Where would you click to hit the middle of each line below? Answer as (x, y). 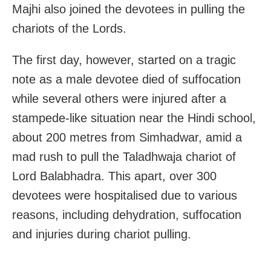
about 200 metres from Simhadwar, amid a (127, 138)
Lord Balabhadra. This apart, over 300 (114, 176)
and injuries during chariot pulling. (102, 234)
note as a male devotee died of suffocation (126, 80)
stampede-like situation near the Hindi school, (134, 118)
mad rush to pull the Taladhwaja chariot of (124, 157)
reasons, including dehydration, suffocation (127, 215)
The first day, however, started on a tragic (124, 60)
